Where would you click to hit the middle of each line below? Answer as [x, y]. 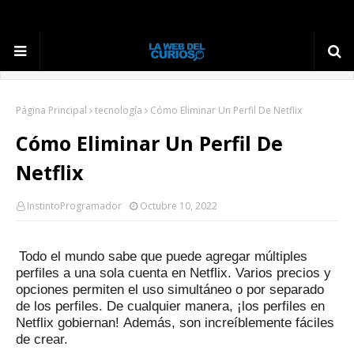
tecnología [119, 110]
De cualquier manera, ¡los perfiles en [216, 306]
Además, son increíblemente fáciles [229, 323]
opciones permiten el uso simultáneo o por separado [170, 290]
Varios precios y [283, 273]
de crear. [42, 339]
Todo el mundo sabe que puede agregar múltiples [163, 256]
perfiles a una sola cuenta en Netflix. [126, 273]
